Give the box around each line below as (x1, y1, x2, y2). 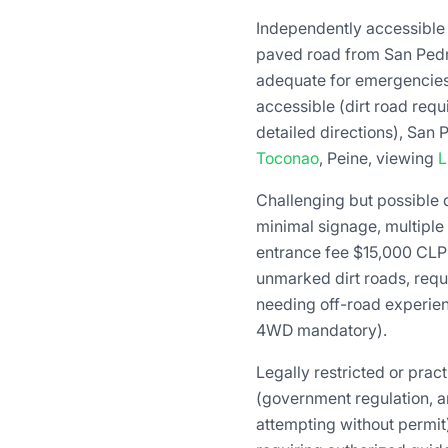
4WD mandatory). (256, 320, 387, 341)
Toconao (256, 148, 319, 169)
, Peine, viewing (319, 148, 438, 169)
